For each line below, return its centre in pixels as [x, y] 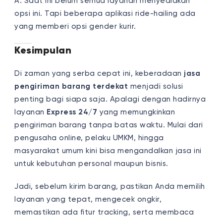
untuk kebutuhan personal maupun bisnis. [91, 164]
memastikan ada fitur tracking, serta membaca [104, 212]
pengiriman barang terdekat [71, 86]
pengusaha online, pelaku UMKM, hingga [89, 138]
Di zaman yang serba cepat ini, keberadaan [99, 73]
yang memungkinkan [136, 112]
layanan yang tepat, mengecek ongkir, [88, 199]
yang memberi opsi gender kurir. [75, 26]
